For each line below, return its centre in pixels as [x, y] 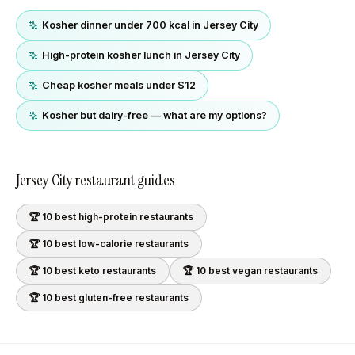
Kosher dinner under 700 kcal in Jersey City [150, 25]
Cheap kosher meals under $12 [119, 85]
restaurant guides [124, 180]
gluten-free [105, 298]
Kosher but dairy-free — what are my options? [155, 115]
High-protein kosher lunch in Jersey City [141, 55]
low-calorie [105, 244]
